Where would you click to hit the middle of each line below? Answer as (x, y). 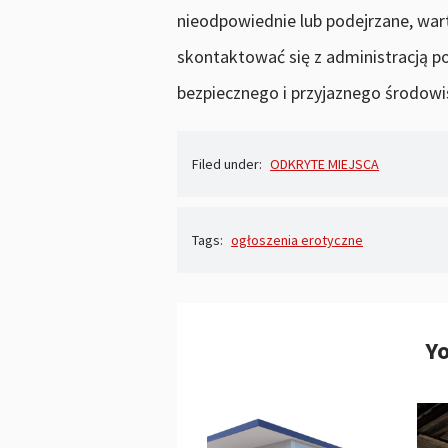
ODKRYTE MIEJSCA (324, 163)
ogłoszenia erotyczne (297, 239)
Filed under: (228, 163)
